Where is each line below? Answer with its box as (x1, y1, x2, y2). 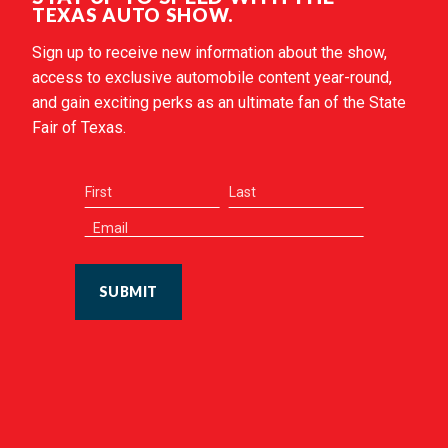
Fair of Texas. (32, 117, 126, 137)
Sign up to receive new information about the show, (32, 42, 387, 62)
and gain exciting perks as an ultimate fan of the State (32, 92, 406, 112)
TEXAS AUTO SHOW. (32, 3, 235, 26)
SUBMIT (98, 282, 158, 300)
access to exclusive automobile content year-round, (32, 67, 392, 87)
